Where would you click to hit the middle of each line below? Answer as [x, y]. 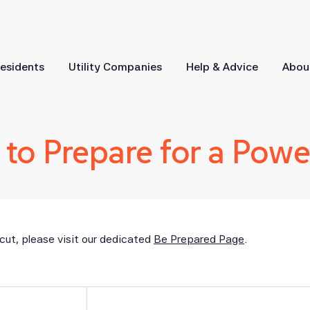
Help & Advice [222, 66]
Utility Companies [115, 66]
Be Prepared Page [199, 239]
